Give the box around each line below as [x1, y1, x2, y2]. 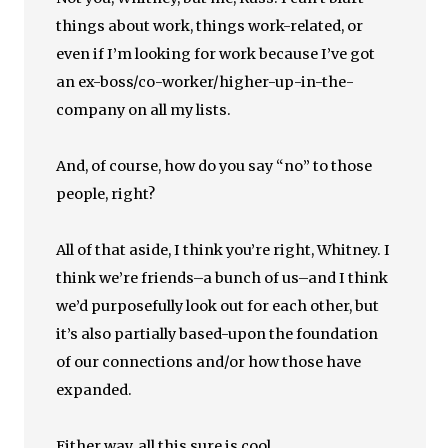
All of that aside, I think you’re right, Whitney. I [56, 241, 391, 259]
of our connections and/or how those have [56, 353, 362, 371]
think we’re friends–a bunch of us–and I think [56, 269, 389, 287]
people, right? [56, 185, 156, 203]
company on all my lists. [56, 101, 232, 119]
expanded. [56, 381, 133, 399]
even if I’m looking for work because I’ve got [56, 45, 376, 63]
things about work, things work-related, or [56, 17, 364, 35]
